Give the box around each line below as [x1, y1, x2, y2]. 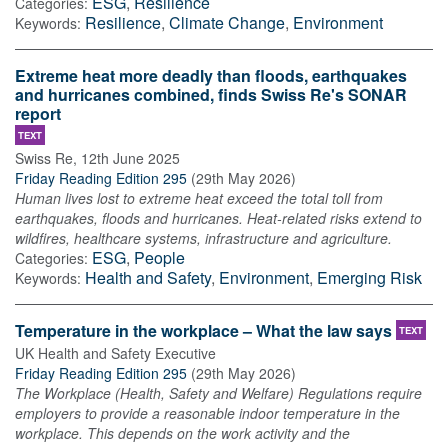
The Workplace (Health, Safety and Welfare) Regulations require [15, 383, 422, 404]
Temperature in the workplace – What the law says [15, 318, 392, 342]
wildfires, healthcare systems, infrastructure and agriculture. [15, 227, 392, 248]
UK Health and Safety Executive [15, 343, 216, 364]
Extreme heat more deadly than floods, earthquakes [15, 63, 407, 87]
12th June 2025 [81, 147, 180, 168]
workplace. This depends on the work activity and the [15, 423, 350, 444]
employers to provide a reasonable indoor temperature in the [15, 403, 400, 424]
